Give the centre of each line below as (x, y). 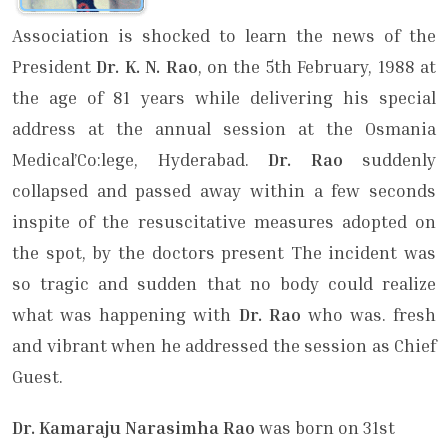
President (54, 67)
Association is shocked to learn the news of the (224, 36)
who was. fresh (368, 315)
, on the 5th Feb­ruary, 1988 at (317, 67)
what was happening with (125, 315)
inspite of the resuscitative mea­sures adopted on (224, 222)
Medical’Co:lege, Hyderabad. (140, 160)
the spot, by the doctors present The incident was (224, 253)
